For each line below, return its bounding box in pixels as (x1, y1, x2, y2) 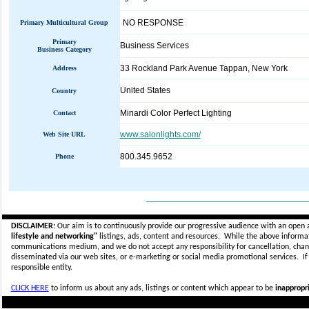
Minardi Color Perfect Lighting (119, 108, 232, 118)
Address (52, 64, 77, 72)
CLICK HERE (10, 284, 49, 292)
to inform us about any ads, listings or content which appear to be (48, 284, 275, 292)
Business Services (119, 41, 189, 50)
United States (119, 86, 170, 95)
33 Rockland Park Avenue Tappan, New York (119, 63, 288, 73)
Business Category (37, 46, 92, 53)
